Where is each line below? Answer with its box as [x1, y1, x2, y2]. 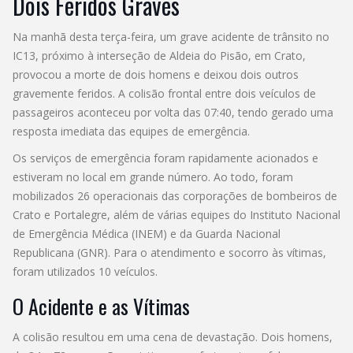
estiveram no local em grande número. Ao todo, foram [13, 169, 293, 184]
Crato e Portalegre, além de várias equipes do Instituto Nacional [13, 206, 340, 222]
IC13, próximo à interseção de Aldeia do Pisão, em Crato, [13, 47, 306, 63]
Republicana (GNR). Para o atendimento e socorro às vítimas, [13, 244, 326, 260]
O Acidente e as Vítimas [13, 290, 190, 321]
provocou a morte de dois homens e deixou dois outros [13, 66, 299, 82]
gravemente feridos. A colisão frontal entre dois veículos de [13, 85, 316, 101]
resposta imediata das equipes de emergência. [13, 123, 250, 139]
